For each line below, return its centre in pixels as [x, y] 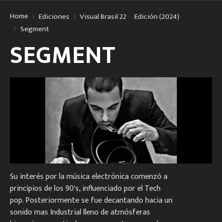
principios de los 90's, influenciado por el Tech [85, 188]
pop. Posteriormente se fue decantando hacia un [91, 200]
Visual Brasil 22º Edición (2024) [130, 17]
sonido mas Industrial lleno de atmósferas [80, 212]
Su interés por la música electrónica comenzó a [89, 176]
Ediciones [54, 17]
